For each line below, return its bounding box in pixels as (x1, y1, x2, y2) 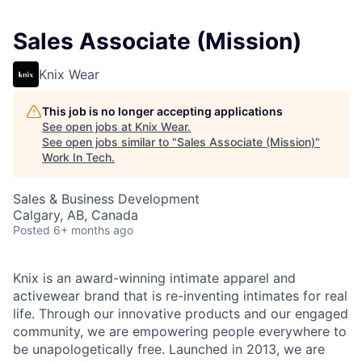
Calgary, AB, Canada (13, 207, 138, 224)
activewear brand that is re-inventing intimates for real (13, 288, 347, 305)
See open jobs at (42, 120, 135, 134)
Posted (13, 223, 50, 238)
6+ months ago (53, 223, 133, 238)
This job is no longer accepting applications (42, 104, 283, 119)
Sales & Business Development (13, 191, 200, 208)
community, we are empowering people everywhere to (13, 323, 347, 340)
